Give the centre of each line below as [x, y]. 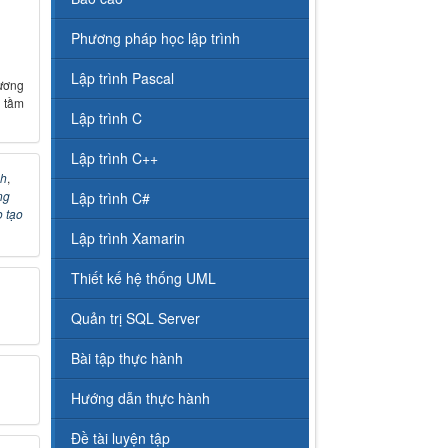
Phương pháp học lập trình [156, 38]
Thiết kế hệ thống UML [144, 278]
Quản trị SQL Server [136, 318]
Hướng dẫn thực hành [141, 398]
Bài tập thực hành [127, 358]
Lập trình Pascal [123, 78]
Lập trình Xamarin [128, 238]
